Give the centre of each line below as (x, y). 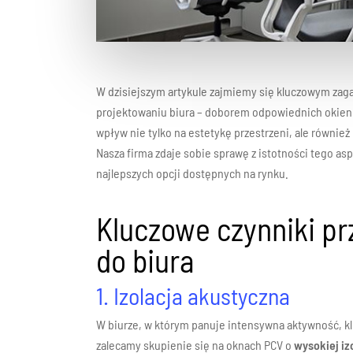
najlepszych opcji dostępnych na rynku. (193, 173)
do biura (145, 260)
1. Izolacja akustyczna (193, 295)
